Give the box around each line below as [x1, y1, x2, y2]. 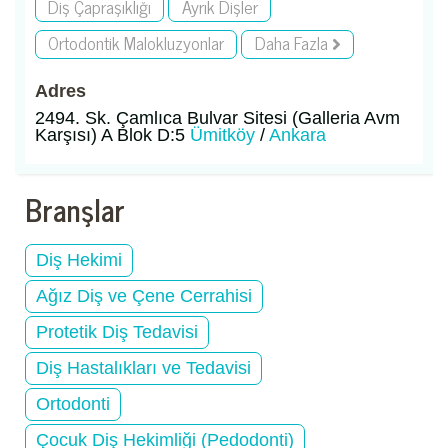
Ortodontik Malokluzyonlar [48, 27, 225, 58]
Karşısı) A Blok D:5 [35, 124, 190, 145]
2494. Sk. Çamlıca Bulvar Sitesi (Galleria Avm [35, 107, 400, 128]
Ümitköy [190, 124, 255, 145]
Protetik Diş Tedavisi [36, 321, 198, 342]
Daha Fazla [254, 27, 332, 58]
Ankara [269, 124, 326, 145]
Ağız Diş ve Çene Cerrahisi [36, 285, 252, 306]
